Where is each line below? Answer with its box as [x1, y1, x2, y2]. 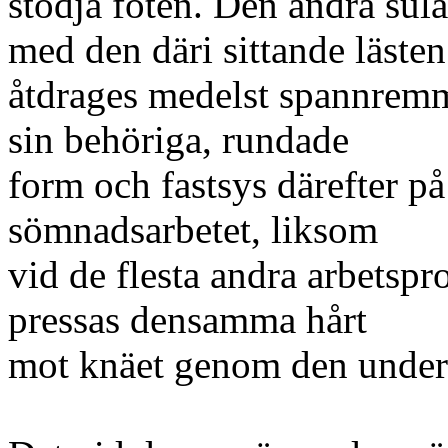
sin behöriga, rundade [8, 118, 349, 161]
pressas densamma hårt [8, 298, 367, 341]
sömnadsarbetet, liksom [8, 208, 378, 251]
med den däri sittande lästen [8, 28, 446, 71]
